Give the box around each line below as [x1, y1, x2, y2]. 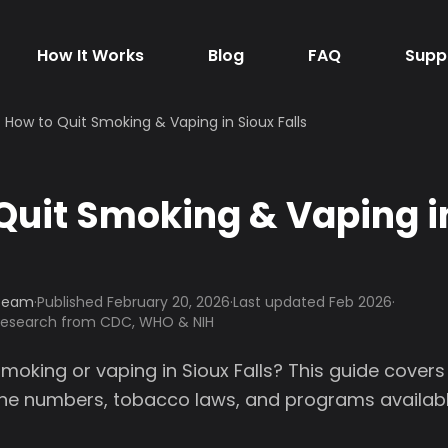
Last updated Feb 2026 [233, 292, 392, 312]
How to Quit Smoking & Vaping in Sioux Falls [5, 112, 307, 132]
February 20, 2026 [107, 292, 230, 312]
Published [37, 292, 107, 312]
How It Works [36, 44, 144, 67]
